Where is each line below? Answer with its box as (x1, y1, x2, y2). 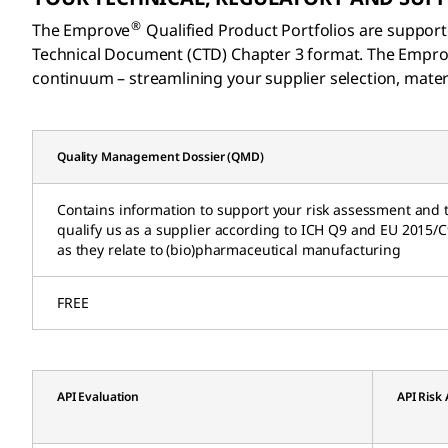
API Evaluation (57, 387, 140, 405)
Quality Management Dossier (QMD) (57, 147, 264, 165)
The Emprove (32, 18, 131, 41)
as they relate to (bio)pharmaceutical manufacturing (57, 239, 401, 259)
